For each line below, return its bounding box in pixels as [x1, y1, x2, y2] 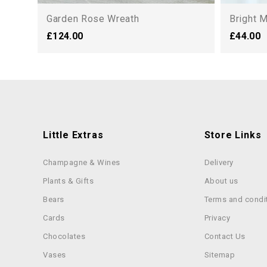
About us [204, 176, 238, 185]
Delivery [204, 158, 234, 167]
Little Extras [43, 129, 104, 141]
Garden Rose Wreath [46, 13, 139, 24]
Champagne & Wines [43, 158, 120, 167]
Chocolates [43, 232, 85, 241]
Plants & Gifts [43, 176, 94, 185]
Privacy [204, 213, 231, 222]
